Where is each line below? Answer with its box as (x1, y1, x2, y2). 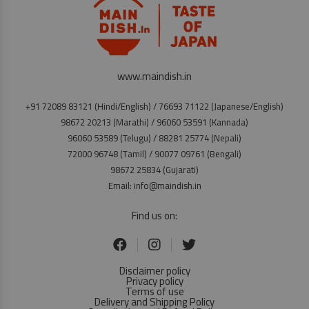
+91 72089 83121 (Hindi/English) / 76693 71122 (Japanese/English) (26, 98, 283, 114)
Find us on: (132, 206, 177, 226)
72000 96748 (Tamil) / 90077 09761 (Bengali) (68, 146, 241, 162)
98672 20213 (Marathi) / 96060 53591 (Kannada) (61, 114, 248, 130)
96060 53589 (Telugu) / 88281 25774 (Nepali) (68, 130, 241, 146)
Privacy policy (126, 271, 183, 291)
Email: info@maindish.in (108, 177, 201, 194)
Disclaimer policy (119, 261, 190, 281)
